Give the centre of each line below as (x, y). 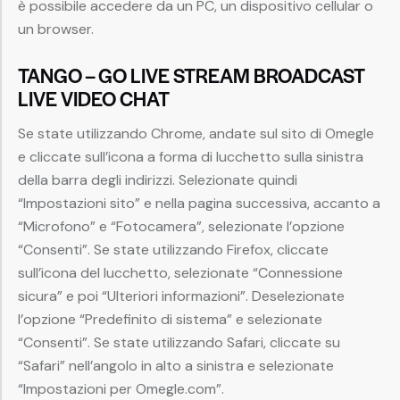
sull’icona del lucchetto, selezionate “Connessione (180, 273)
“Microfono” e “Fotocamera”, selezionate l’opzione (181, 227)
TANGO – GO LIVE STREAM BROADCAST (192, 75)
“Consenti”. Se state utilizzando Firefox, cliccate (173, 250)
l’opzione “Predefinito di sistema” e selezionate (170, 320)
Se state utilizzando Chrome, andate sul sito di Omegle (196, 134)
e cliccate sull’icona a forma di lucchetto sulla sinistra (191, 157)
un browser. (56, 29)
